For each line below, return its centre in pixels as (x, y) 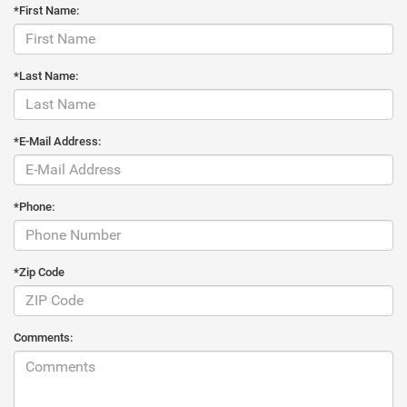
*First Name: (46, 10)
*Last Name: (46, 75)
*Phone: (34, 206)
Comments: (43, 337)
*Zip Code (39, 272)
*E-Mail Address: (57, 141)
